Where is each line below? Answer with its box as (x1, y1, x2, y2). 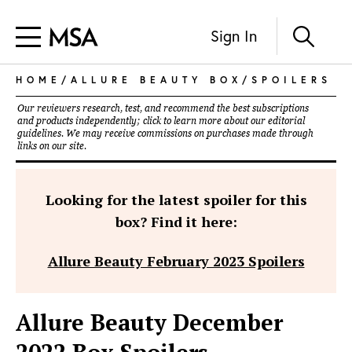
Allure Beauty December (16, 307, 283, 337)
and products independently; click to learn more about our (17, 115, 268, 126)
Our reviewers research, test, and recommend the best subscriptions (17, 103, 309, 114)
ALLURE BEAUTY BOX (71, 74, 242, 86)
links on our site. (17, 141, 86, 152)
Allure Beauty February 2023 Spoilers (47, 251, 305, 270)
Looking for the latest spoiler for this (45, 190, 307, 209)
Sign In (211, 24, 257, 46)
